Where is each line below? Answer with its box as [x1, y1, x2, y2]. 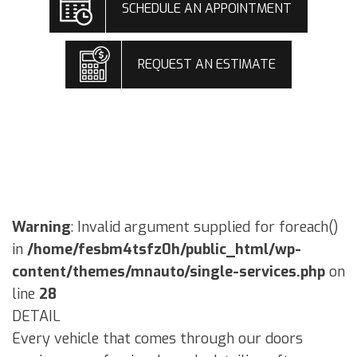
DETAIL [12, 307, 61, 327]
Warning [12, 218, 71, 237]
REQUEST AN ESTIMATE [138, 56, 276, 73]
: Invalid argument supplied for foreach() [71, 218, 339, 237]
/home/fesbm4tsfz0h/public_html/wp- [27, 240, 301, 260]
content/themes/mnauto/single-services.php [12, 262, 325, 282]
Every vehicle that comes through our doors [12, 329, 303, 349]
